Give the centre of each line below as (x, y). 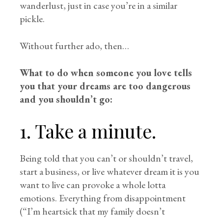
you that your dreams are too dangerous (105, 86)
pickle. (32, 19)
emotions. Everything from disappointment (103, 198)
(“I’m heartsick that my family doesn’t (93, 211)
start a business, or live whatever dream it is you (110, 171)
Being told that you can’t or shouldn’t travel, (107, 158)
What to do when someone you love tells (106, 73)
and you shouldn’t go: (66, 99)
